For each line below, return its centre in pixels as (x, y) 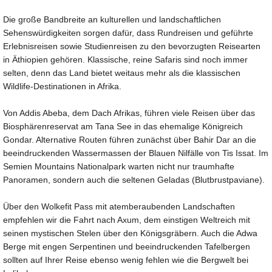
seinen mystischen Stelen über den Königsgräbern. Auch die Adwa (130, 233)
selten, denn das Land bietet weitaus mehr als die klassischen (122, 73)
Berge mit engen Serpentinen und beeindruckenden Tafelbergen (127, 246)
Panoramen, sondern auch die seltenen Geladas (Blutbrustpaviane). (134, 179)
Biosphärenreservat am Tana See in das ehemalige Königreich (123, 126)
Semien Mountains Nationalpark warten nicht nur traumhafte (119, 166)
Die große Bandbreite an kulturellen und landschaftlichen (112, 19)
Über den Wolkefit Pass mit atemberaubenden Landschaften (119, 206)
